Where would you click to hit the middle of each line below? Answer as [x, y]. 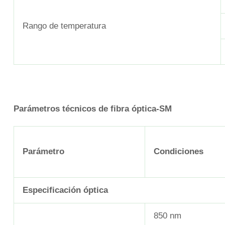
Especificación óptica [65, 190]
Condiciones [179, 151]
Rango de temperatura [64, 26]
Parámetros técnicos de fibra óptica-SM [93, 108]
